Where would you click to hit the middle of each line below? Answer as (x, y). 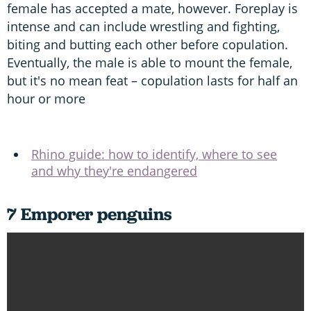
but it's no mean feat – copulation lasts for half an (152, 80)
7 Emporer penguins (90, 214)
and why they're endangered (114, 170)
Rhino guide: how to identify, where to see (154, 154)
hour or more (46, 98)
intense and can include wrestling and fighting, (143, 26)
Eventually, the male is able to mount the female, (150, 62)
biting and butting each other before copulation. (148, 44)
